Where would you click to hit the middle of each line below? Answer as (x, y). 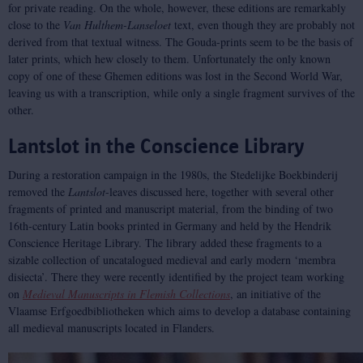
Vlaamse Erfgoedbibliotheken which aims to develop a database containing (179, 311)
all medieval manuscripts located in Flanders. (111, 328)
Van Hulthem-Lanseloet (117, 25)
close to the (36, 25)
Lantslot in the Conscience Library (156, 146)
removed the (38, 192)
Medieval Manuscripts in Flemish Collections (126, 294)
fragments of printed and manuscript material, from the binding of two (171, 209)
